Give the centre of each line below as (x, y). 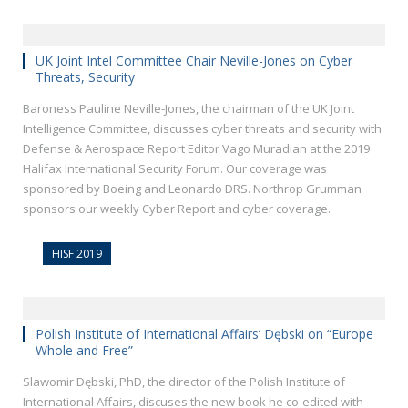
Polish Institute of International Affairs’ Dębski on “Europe (204, 334)
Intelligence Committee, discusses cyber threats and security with (202, 129)
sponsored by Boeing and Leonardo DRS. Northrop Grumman (192, 189)
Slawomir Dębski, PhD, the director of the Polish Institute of (184, 382)
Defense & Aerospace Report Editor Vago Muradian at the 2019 (196, 149)
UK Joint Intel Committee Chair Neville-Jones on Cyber (194, 61)
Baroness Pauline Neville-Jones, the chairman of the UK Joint (189, 109)
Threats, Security (85, 77)
